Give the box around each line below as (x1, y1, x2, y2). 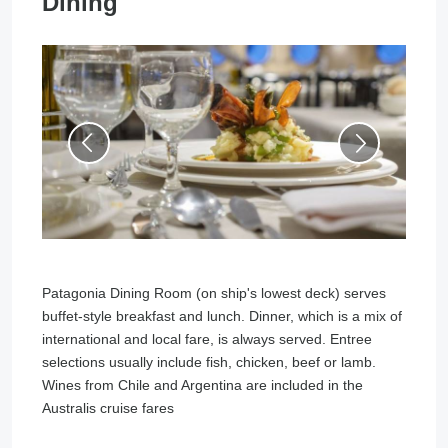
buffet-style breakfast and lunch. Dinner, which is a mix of (42, 308, 402, 324)
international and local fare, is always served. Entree (42, 331, 372, 347)
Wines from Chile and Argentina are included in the (42, 377, 363, 393)
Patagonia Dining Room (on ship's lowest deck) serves (42, 285, 386, 301)
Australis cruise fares (42, 400, 174, 416)
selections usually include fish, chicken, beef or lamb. (42, 354, 376, 370)
